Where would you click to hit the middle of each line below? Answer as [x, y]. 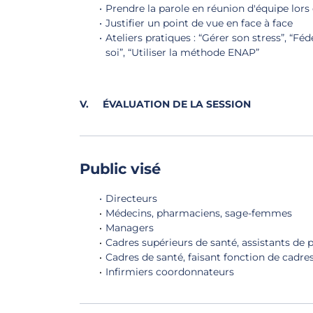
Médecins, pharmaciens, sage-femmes [199, 213]
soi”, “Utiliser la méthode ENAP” [182, 52]
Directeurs [131, 198]
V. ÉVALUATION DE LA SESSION [165, 104]
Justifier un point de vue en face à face [199, 23]
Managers [130, 228]
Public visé [120, 169]
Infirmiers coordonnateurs [170, 272]
